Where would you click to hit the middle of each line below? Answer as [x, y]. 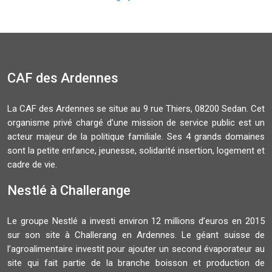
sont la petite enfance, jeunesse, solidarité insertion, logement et [136, 151]
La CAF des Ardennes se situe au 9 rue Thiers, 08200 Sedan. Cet [136, 109]
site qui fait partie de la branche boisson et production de [136, 263]
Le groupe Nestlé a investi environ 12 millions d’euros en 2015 [136, 221]
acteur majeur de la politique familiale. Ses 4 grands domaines [136, 137]
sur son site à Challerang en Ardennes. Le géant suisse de [136, 235]
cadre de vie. [32, 165]
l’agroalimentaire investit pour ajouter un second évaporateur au [136, 249]
